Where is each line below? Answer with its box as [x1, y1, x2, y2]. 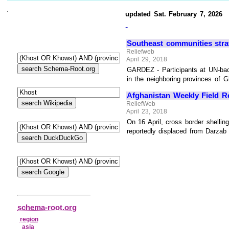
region [19, 215, 38, 223]
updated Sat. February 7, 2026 [125, 10, 223, 18]
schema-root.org [17, 203, 77, 212]
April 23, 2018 [126, 108, 167, 116]
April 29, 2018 [126, 56, 167, 63]
